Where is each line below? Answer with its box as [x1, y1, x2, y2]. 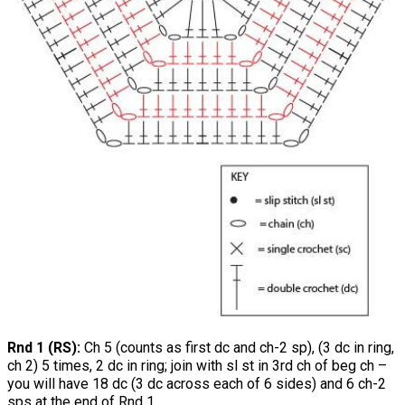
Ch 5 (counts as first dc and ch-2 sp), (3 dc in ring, [80, 339, 394, 357]
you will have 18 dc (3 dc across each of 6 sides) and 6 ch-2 [7, 375, 386, 393]
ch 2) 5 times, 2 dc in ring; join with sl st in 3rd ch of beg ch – [7, 357, 387, 375]
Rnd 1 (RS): [7, 339, 80, 357]
